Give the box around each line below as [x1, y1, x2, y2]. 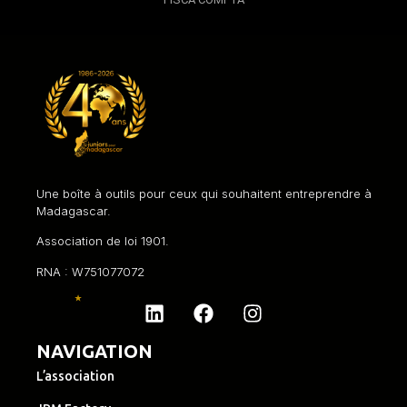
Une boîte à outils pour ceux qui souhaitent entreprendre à [36, 185, 372, 201]
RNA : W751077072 [36, 263, 144, 279]
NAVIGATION [36, 341, 153, 362]
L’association [36, 369, 114, 385]
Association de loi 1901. [36, 233, 169, 249]
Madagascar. [36, 203, 111, 218]
